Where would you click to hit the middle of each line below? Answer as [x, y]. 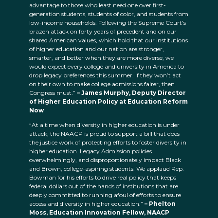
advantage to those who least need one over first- [98, 5]
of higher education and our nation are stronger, [97, 49]
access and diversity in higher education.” [87, 204]
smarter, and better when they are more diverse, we [101, 58]
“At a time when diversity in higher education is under [104, 125]
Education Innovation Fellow [97, 213]
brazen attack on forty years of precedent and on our [103, 32]
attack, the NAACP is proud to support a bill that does [104, 134]
